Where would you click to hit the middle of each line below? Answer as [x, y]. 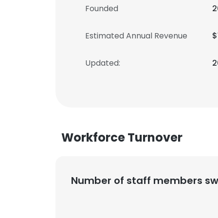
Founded [102, 9]
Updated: [103, 63]
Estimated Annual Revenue [136, 36]
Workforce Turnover [122, 137]
